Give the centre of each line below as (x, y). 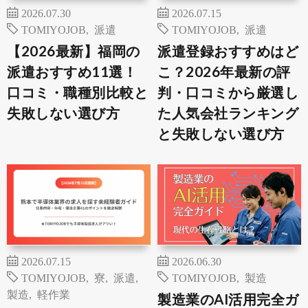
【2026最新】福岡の (74, 51)
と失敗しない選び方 (221, 134)
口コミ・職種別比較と (77, 92)
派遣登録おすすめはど (228, 51)
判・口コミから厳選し (228, 92)
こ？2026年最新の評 (224, 72)
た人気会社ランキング (228, 113)
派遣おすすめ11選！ (72, 72)
